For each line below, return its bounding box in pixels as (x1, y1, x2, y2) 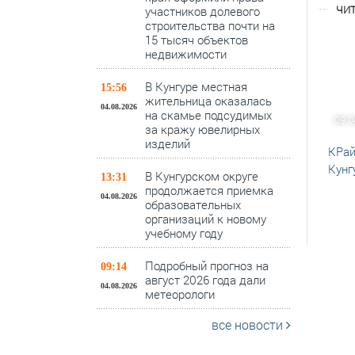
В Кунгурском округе (145, 168, 258, 184)
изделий (145, 136, 190, 151)
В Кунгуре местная (145, 78, 247, 94)
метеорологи (145, 286, 215, 302)
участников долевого (145, 3, 260, 19)
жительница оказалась (145, 93, 272, 109)
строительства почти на (145, 17, 275, 33)
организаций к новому (145, 211, 266, 227)
